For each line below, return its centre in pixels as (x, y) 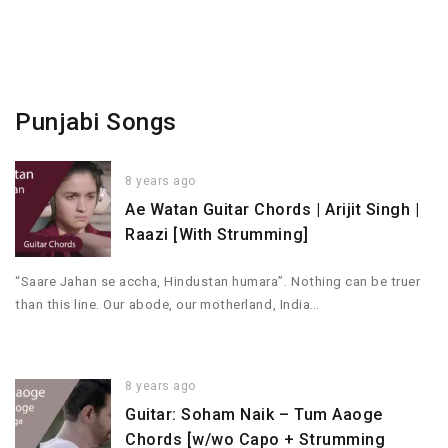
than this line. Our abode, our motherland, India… (167, 305)
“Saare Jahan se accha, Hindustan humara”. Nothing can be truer (218, 282)
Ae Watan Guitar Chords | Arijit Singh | (272, 210)
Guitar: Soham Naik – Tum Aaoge (254, 415)
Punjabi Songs (96, 121)
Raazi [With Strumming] (217, 235)
